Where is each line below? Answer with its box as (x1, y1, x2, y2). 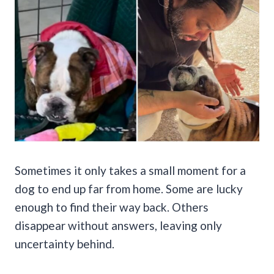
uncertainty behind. (15, 236, 114, 251)
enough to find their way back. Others (15, 199, 209, 214)
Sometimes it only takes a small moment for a (15, 163, 246, 177)
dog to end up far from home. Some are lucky (15, 181, 243, 196)
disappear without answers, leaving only (15, 218, 222, 232)
